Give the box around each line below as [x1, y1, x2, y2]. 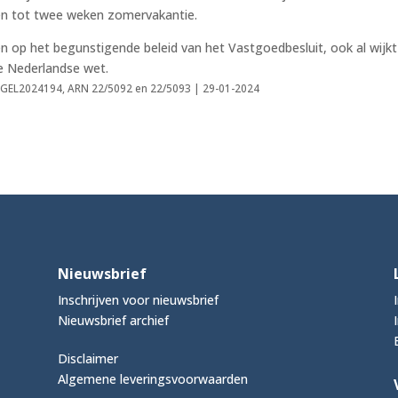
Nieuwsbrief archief [57, 311, 169, 329]
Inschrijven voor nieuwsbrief [57, 291, 219, 308]
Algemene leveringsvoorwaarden [57, 370, 248, 387]
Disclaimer [57, 349, 118, 367]
